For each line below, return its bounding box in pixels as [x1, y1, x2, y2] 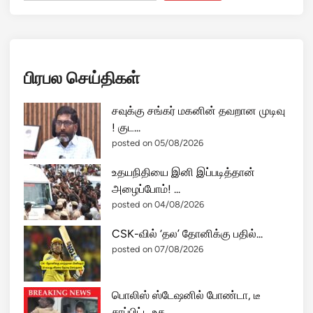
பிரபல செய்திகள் [24, 67, 140, 88]
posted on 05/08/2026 [112, 137, 203, 148]
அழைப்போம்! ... [112, 182, 180, 196]
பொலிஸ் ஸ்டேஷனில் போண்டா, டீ [112, 288, 261, 302]
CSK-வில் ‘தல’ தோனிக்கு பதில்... [112, 226, 263, 240]
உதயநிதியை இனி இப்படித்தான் [112, 165, 255, 179]
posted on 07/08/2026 [112, 243, 203, 254]
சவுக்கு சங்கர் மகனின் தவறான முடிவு [112, 103, 285, 117]
